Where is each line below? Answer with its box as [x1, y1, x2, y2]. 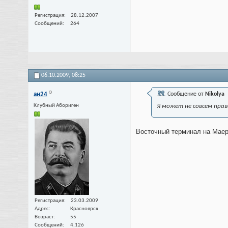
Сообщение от [166, 91, 205, 98]
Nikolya [205, 91, 224, 98]
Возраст [35, 214, 53, 220]
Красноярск [70, 206, 98, 212]
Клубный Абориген [34, 103, 79, 109]
